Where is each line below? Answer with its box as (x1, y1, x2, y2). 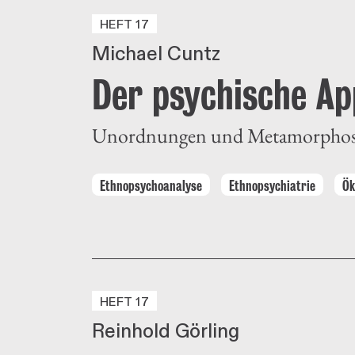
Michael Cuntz (92, 42, 220, 67)
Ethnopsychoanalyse (100, 177, 202, 194)
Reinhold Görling (92, 319, 239, 344)
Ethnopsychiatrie (229, 177, 315, 194)
